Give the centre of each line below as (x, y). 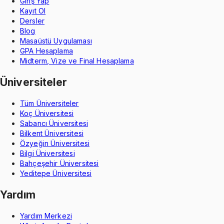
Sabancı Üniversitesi (54, 123)
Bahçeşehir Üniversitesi (59, 163)
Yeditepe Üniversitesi (56, 173)
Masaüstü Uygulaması (56, 41)
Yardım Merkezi (46, 216)
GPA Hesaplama (46, 51)
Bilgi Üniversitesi (47, 153)
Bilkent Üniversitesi (52, 133)
